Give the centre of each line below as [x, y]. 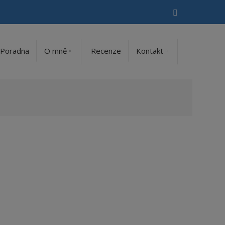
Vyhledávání [198, 12]
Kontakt [150, 50]
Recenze [106, 50]
